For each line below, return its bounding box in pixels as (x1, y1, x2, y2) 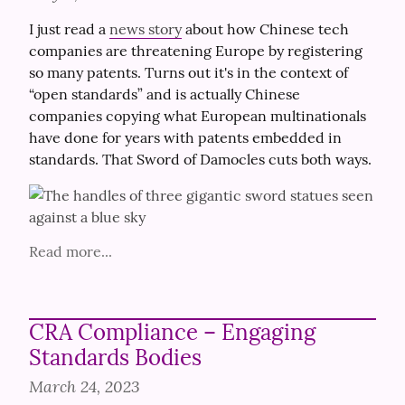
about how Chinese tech (182, 20, 349, 38)
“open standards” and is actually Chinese (29, 85, 300, 103)
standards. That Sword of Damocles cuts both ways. (29, 150, 372, 168)
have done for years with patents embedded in (29, 128, 342, 146)
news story (109, 20, 182, 38)
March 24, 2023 (29, 376, 140, 397)
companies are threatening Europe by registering (29, 42, 363, 60)
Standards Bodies (29, 344, 202, 372)
